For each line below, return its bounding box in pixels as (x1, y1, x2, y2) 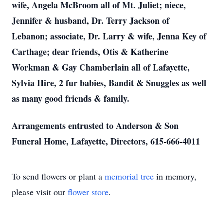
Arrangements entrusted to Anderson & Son (12, 119, 179, 132)
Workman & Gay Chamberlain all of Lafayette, (12, 61, 190, 73)
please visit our (12, 186, 68, 198)
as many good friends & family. (12, 92, 129, 105)
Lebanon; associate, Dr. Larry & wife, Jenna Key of (12, 30, 206, 42)
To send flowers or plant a (12, 170, 105, 182)
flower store (68, 186, 109, 198)
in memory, (154, 170, 197, 182)
